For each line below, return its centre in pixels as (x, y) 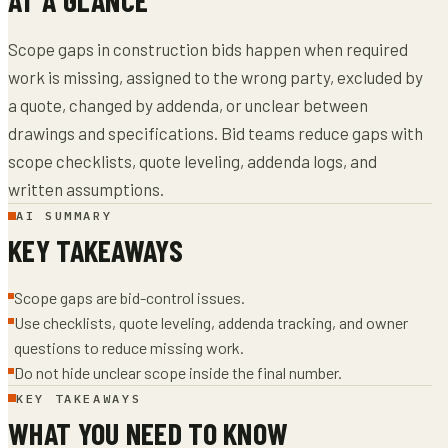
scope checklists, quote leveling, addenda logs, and (192, 160)
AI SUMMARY (64, 215)
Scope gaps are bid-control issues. (129, 297)
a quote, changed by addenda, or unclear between (188, 104)
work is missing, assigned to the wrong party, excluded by (215, 76)
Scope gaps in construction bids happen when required (208, 48)
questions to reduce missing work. (129, 347)
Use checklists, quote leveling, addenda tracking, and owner (211, 322)
